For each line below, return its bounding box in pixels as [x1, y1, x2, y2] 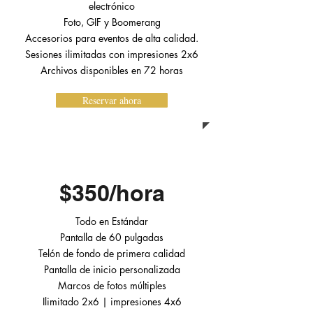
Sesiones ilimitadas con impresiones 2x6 [25, 48, 198, 61]
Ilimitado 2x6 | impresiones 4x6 [42, 295, 182, 308]
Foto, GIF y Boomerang [63, 15, 161, 29]
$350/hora [59, 180, 165, 206]
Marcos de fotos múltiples [57, 279, 166, 292]
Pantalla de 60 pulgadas [60, 231, 163, 244]
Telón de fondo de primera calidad [38, 247, 185, 260]
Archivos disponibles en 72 [41, 64, 159, 77]
